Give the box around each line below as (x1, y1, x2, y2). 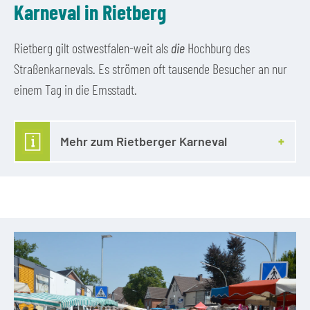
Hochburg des (185, 39, 250, 56)
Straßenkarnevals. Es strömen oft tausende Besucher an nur (14, 60, 287, 77)
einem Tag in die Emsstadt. (14, 80, 137, 98)
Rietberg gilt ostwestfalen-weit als (14, 39, 171, 56)
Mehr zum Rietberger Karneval (60, 134, 227, 149)
